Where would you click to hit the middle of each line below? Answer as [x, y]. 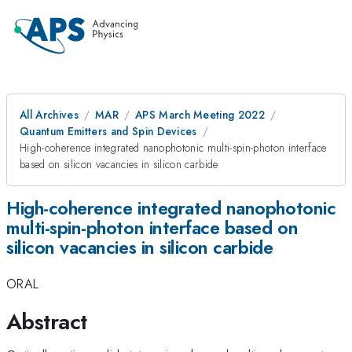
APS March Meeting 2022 [200, 115]
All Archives [49, 115]
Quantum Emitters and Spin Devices [108, 131]
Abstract [47, 321]
